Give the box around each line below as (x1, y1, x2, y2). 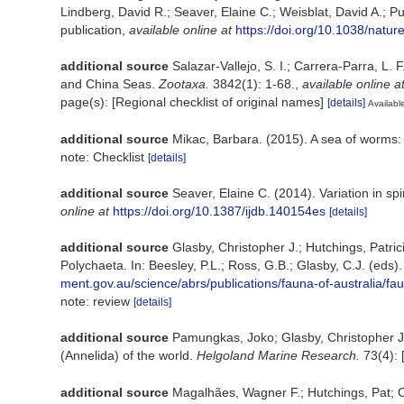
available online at (129, 22, 232, 37)
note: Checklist (60, 149, 148, 164)
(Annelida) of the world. (60, 347, 197, 363)
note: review (60, 293, 133, 308)
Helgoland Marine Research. (197, 347, 360, 363)
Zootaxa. (159, 76, 209, 91)
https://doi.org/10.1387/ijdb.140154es (113, 203, 326, 218)
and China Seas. (60, 76, 159, 91)
